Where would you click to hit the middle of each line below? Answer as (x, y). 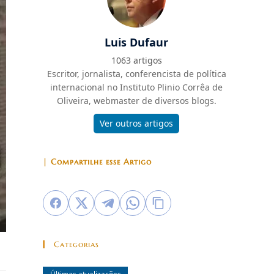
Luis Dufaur (136, 42)
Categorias (76, 244)
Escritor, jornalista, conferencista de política (136, 74)
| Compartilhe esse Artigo (97, 162)
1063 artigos (136, 60)
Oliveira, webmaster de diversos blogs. (136, 101)
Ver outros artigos (136, 123)
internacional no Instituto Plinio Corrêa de (136, 87)
